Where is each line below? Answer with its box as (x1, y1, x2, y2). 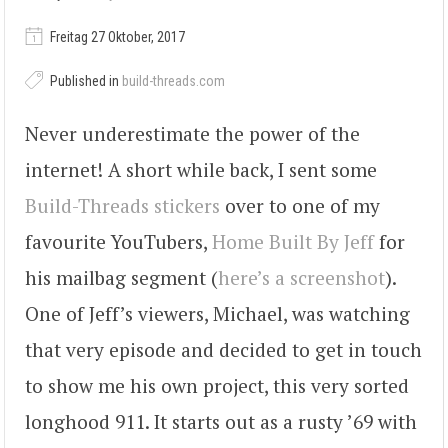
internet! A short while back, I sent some (25, 156, 377, 182)
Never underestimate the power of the (25, 120, 360, 146)
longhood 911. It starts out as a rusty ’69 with (25, 408, 417, 434)
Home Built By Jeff (212, 228, 374, 254)
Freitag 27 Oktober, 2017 (47, 28, 185, 45)
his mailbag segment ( (25, 264, 218, 290)
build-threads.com (122, 72, 225, 89)
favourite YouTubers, (25, 228, 212, 254)
